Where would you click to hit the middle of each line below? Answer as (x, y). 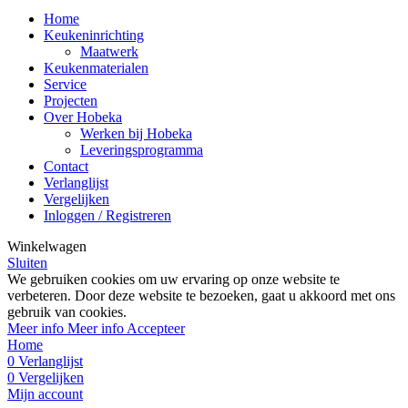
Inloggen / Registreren (107, 215)
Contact (66, 166)
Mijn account (45, 393)
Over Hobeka (83, 117)
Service (65, 84)
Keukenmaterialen (96, 67)
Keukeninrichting (94, 35)
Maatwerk (109, 51)
